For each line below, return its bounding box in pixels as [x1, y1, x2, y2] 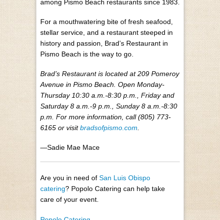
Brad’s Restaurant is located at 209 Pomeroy [40, 70, 179, 78]
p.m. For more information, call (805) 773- [40, 113, 171, 121]
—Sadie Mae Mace [40, 143, 100, 152]
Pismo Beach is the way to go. [40, 50, 134, 58]
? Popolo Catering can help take [65, 185, 165, 193]
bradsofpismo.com [80, 124, 137, 132]
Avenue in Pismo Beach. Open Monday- [40, 81, 165, 89]
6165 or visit [40, 124, 80, 132]
